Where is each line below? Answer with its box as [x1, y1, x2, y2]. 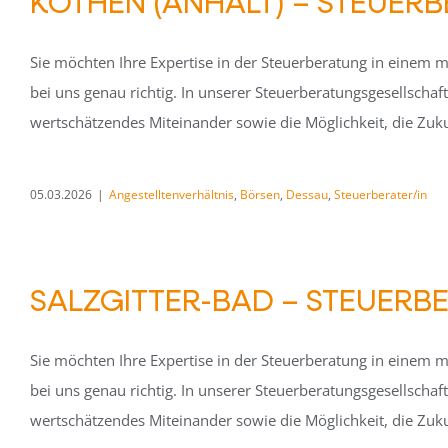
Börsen [240, 186, 280, 203]
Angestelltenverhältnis [109, 186, 234, 203]
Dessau [286, 186, 328, 203]
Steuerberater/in [334, 186, 427, 203]
